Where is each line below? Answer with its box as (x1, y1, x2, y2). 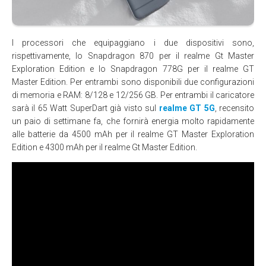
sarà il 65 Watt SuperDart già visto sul (12, 103, 159, 113)
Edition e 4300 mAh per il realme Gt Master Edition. (12, 142, 197, 152)
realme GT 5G (159, 103, 215, 113)
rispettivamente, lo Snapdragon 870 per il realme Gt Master (12, 50, 254, 61)
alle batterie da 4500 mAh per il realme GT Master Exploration (12, 129, 254, 139)
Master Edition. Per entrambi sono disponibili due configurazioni (12, 77, 254, 87)
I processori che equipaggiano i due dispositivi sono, (12, 37, 254, 47)
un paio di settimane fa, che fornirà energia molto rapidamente (12, 116, 254, 126)
